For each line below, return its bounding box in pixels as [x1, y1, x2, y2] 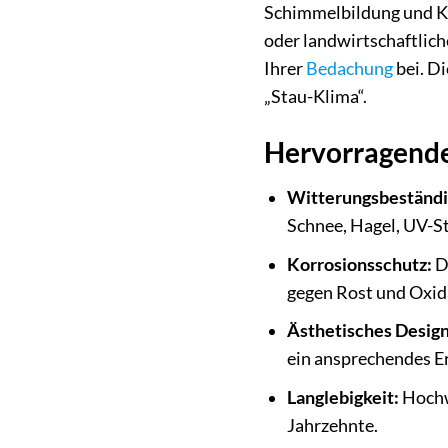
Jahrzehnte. [286, 414, 378, 436]
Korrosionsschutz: [286, 253, 432, 275]
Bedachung [305, 58, 393, 80]
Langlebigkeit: [286, 386, 399, 408]
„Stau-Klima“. [263, 86, 367, 108]
